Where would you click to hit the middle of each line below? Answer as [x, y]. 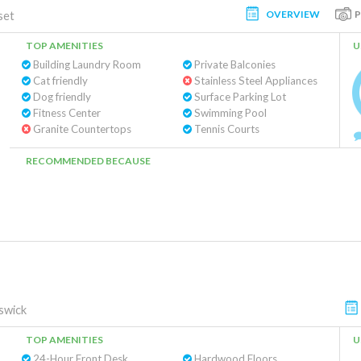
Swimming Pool [229, 113]
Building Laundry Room [86, 64]
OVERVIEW [293, 14]
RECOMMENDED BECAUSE [88, 161]
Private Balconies [233, 64]
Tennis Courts [225, 129]
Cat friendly [59, 81]
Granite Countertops [81, 129]
